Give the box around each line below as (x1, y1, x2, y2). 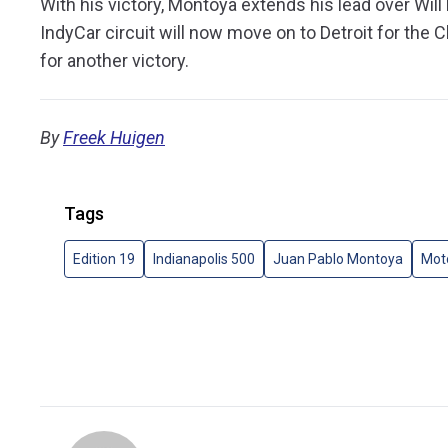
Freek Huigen (63, 127, 165, 148)
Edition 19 (73, 251, 135, 267)
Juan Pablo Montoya (273, 251, 403, 267)
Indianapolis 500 (153, 251, 255, 267)
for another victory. (40, 50, 189, 71)
